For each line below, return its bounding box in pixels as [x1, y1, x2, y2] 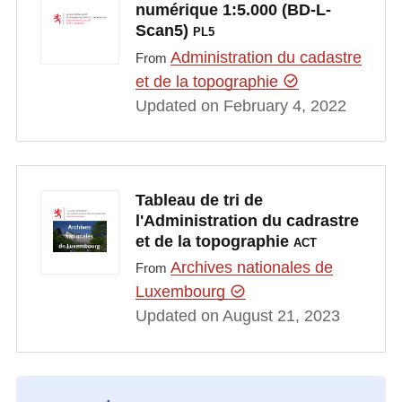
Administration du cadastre [170, 48, 362, 66]
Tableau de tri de [135, 190, 263, 209]
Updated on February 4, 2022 [135, 96, 346, 115]
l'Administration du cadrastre [135, 211, 359, 230]
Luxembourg [135, 283, 230, 301]
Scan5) [135, 22, 193, 40]
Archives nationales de [170, 258, 333, 277]
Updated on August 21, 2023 [135, 307, 340, 326]
